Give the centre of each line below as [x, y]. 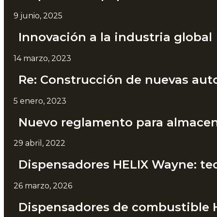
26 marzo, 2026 [43, 186]
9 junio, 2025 [38, 15]
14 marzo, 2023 [42, 58]
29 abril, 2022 [39, 143]
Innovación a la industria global [115, 37]
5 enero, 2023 [40, 101]
